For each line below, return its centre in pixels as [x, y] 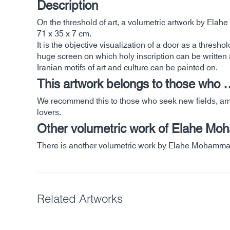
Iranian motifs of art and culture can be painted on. [127, 68]
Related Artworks [80, 198]
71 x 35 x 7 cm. [64, 34]
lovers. [49, 112]
